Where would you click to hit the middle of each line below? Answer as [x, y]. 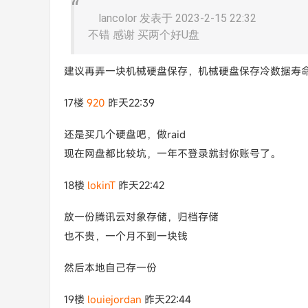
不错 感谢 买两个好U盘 [144, 35]
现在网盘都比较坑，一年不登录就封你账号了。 [172, 153]
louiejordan [114, 299]
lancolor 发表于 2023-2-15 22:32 [177, 18]
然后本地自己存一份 [110, 267]
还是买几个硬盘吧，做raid [125, 134]
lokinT [101, 185]
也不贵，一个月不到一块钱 [126, 236]
